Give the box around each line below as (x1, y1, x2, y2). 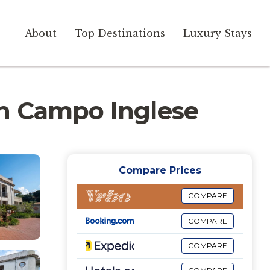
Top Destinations (75, 27, 165, 39)
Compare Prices (118, 165, 201, 176)
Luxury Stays (183, 27, 252, 39)
